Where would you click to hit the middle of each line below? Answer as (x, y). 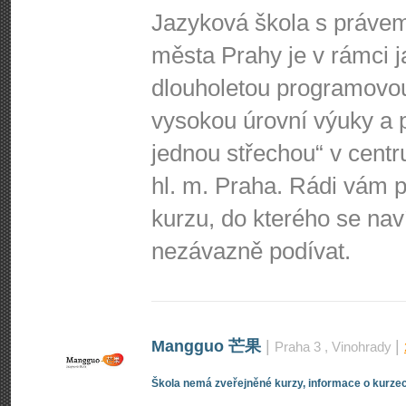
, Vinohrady (358, 347)
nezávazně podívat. (251, 251)
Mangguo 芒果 (208, 346)
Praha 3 (298, 347)
